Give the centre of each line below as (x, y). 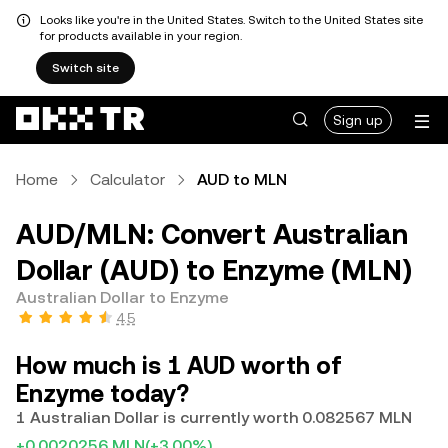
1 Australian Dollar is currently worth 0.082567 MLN (214, 417)
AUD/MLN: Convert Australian (212, 234)
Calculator (127, 179)
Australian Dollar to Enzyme (122, 297)
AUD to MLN (242, 179)
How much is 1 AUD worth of (179, 366)
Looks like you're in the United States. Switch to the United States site (231, 20)
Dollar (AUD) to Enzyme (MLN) (214, 270)
